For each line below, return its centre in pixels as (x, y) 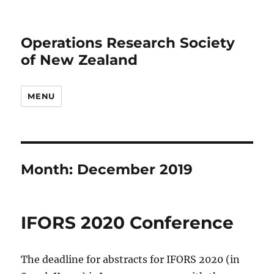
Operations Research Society (128, 43)
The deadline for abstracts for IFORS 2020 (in (131, 259)
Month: (49, 169)
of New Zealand (80, 60)
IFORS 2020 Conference (128, 223)
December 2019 (135, 169)
